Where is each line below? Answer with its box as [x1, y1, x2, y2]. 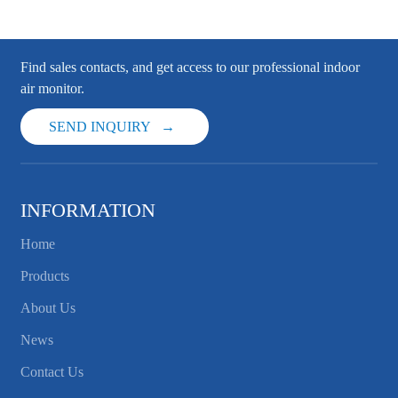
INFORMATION [20, 199, 156, 221]
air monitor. [20, 81, 85, 96]
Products [20, 268, 70, 283]
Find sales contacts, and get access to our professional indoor [20, 60, 361, 75]
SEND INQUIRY [49, 119, 152, 134]
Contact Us [20, 364, 84, 379]
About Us [20, 300, 76, 315]
